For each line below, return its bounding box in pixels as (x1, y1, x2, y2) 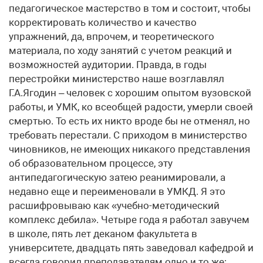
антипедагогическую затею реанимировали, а (9, 171, 225, 183)
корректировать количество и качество (9, 16, 197, 28)
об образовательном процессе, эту (9, 157, 173, 169)
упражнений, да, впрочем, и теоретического (9, 31, 214, 42)
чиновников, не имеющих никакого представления (9, 143, 250, 155)
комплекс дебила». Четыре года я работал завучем (9, 214, 249, 225)
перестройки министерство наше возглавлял (9, 73, 224, 85)
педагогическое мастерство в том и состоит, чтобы (9, 2, 251, 14)
